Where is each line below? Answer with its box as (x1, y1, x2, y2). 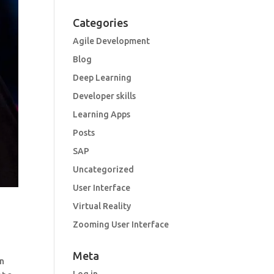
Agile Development (73, 36, 150, 46)
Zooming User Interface (73, 220, 169, 229)
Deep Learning (73, 73, 132, 83)
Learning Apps (73, 109, 131, 119)
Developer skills (73, 91, 136, 101)
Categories (73, 17, 129, 29)
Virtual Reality (73, 201, 131, 211)
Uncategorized (73, 165, 135, 174)
